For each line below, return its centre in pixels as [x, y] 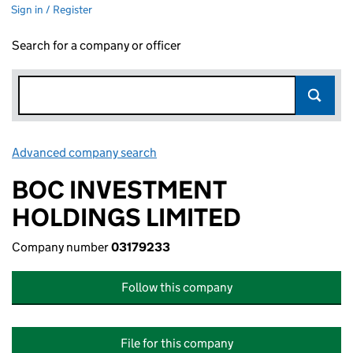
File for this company [176, 343]
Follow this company [176, 287]
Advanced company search [84, 152]
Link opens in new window [229, 152]
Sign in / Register [52, 9]
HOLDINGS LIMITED [126, 217]
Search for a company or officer [97, 45]
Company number [61, 247]
